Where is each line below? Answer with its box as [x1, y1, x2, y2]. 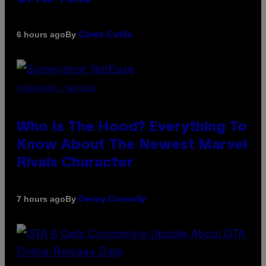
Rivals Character [17, 156, 133, 170]
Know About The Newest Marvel [17, 138, 247, 152]
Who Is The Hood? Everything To [17, 121, 247, 134]
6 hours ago [17, 30, 65, 40]
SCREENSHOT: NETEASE [17, 84, 96, 93]
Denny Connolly [78, 195, 146, 204]
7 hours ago [17, 194, 65, 204]
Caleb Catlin [78, 31, 132, 39]
